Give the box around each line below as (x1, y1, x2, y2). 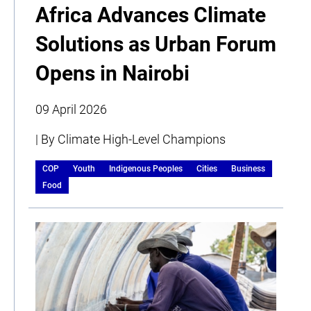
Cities (196, 163, 217, 174)
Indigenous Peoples (109, 163, 183, 174)
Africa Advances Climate (35, 2, 266, 27)
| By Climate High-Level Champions (35, 131, 226, 146)
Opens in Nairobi (35, 60, 190, 85)
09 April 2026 (35, 101, 107, 117)
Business (231, 163, 265, 174)
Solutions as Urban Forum (35, 31, 276, 56)
